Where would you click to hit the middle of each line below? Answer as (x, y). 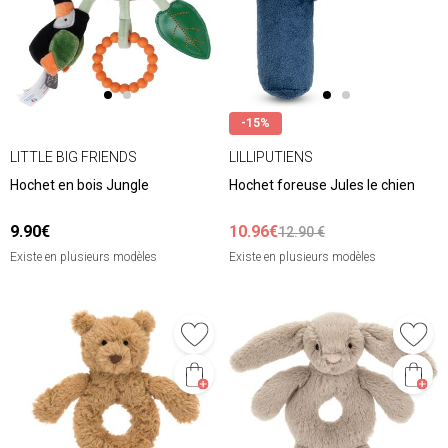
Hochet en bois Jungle (79, 185)
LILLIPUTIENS (271, 156)
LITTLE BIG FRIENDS (73, 156)
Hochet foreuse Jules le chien (322, 185)
